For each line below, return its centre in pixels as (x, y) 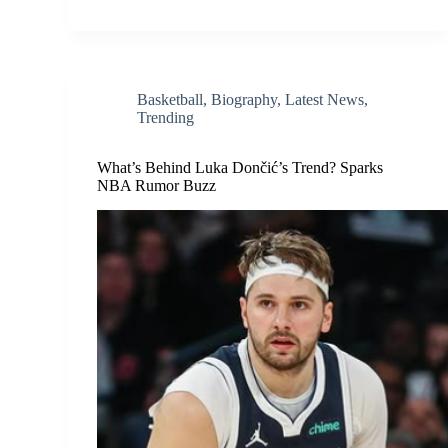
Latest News (325, 99)
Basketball (170, 99)
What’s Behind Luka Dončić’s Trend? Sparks (240, 167)
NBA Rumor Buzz (157, 185)
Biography (244, 99)
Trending (166, 117)
